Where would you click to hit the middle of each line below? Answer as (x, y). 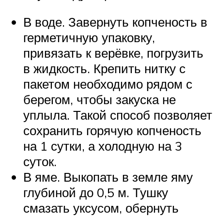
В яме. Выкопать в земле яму (108, 177)
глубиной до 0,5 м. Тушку (96, 192)
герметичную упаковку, (89, 37)
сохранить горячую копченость (112, 130)
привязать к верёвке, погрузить (113, 53)
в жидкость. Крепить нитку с (104, 68)
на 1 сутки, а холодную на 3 (103, 146)
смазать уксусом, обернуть (101, 208)
